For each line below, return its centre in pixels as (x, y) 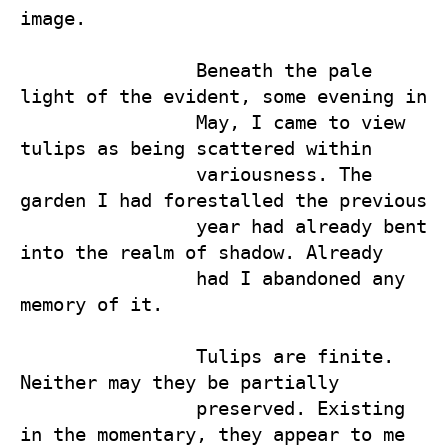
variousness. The (108, 174)
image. (53, 18)
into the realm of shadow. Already (207, 252)
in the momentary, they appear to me (218, 434)
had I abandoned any (108, 278)
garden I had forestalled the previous (223, 200)
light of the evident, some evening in (223, 96)
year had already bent (108, 226)
